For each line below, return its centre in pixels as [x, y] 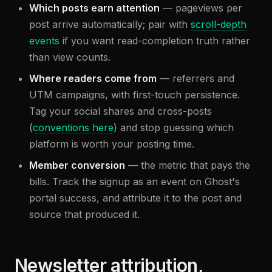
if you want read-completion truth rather [155, 41]
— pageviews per [202, 8]
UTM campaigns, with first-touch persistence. [134, 95]
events [44, 41]
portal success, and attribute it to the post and [135, 198]
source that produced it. [84, 214]
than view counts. [70, 57]
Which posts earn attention [94, 8]
